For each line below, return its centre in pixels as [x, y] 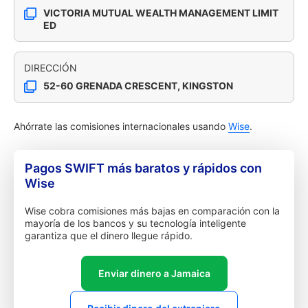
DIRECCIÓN [51, 68]
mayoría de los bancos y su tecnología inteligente [135, 223]
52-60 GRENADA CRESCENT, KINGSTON [138, 86]
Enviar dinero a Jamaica [154, 273]
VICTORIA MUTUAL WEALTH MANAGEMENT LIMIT [161, 13]
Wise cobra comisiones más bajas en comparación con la [152, 211]
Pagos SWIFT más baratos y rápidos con [143, 168]
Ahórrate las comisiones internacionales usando [121, 126]
